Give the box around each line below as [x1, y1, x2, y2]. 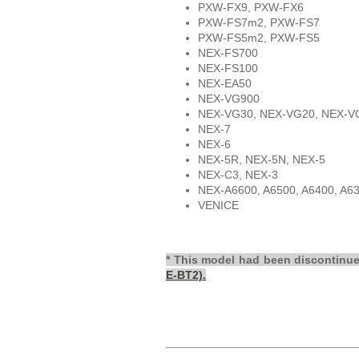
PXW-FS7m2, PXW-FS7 [198, 16, 320, 30]
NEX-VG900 [198, 92, 260, 106]
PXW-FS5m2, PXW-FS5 [198, 31, 320, 45]
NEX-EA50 [198, 77, 252, 91]
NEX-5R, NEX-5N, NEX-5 [198, 153, 325, 167]
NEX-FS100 [198, 62, 258, 75]
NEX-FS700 [198, 46, 261, 60]
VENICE [198, 199, 239, 212]
